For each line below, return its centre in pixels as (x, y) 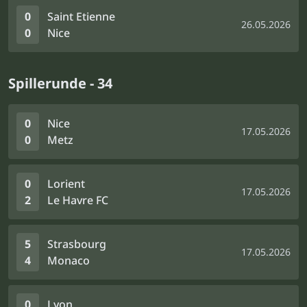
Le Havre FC (78, 200)
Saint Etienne (81, 16)
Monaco (69, 260)
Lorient (66, 184)
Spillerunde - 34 (60, 83)
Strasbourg (77, 244)
